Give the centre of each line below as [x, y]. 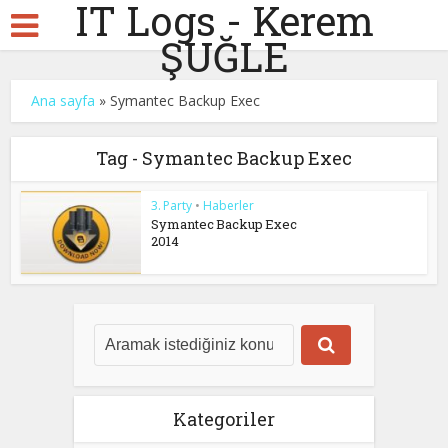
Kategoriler [224, 418]
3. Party [172, 205]
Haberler [229, 205]
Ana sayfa [63, 100]
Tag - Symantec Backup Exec [224, 158]
